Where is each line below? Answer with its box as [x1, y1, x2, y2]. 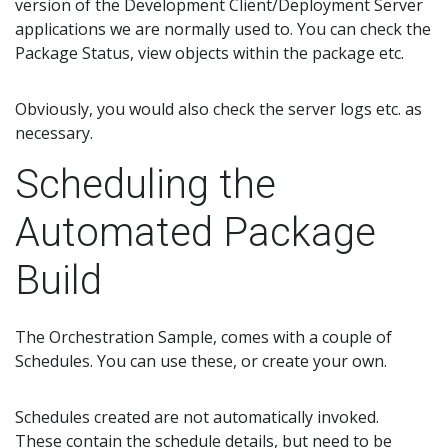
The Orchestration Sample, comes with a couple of [15, 326, 392, 349]
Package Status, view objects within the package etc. [15, 42, 404, 65]
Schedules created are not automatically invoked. [15, 406, 383, 429]
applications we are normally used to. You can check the [15, 18, 431, 41]
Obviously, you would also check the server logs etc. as [15, 98, 422, 121]
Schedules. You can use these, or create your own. [15, 350, 387, 373]
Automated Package [15, 209, 376, 257]
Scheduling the [15, 161, 276, 209]
